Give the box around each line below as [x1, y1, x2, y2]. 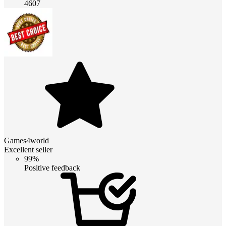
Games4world [4, 136, 49, 145]
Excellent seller [4, 145, 52, 154]
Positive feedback [24, 163, 80, 172]
